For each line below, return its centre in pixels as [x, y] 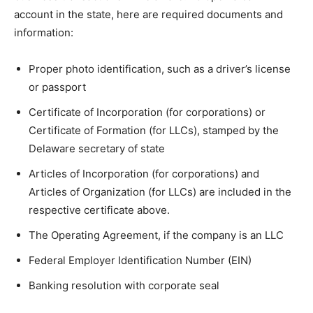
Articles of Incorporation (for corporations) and [144, 174]
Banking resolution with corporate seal [124, 286]
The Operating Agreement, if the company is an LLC [156, 235]
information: [44, 33]
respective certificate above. [99, 210]
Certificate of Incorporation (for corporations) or [147, 112]
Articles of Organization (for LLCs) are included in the [160, 192]
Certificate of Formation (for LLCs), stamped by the [154, 131]
